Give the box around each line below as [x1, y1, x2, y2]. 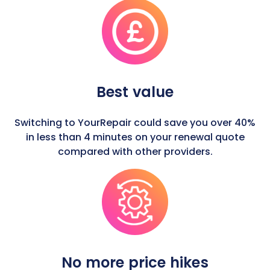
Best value [96, 82, 174, 102]
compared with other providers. [57, 145, 213, 159]
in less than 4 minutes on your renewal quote [25, 130, 245, 144]
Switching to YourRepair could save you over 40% [14, 116, 256, 130]
